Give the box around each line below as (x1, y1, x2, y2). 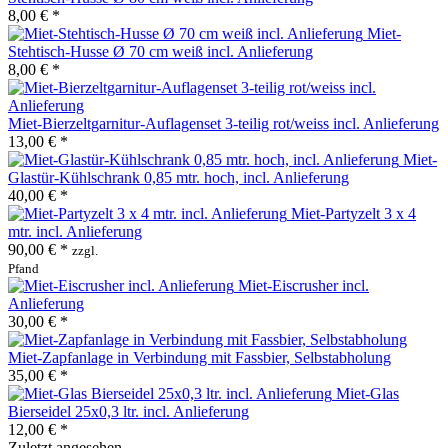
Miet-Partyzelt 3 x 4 (291, 204, 416, 222)
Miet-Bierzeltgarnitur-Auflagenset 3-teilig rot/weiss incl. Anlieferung (8, 114, 439, 132)
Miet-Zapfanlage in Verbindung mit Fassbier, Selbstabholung (8, 348, 391, 366)
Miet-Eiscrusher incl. (238, 276, 369, 294)
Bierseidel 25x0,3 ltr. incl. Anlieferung (8, 402, 249, 420)
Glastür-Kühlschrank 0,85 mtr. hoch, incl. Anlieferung (8, 168, 349, 186)
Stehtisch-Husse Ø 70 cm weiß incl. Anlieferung (8, 42, 313, 60)
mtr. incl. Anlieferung (8, 222, 142, 240)
